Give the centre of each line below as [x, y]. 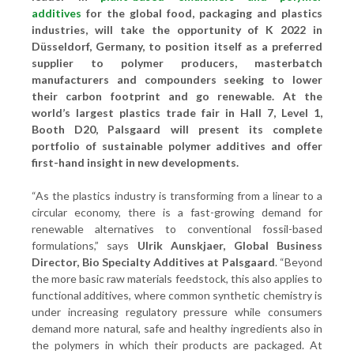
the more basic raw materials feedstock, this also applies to [177, 279]
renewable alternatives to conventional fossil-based [177, 229]
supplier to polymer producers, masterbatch [177, 63]
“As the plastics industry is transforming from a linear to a [177, 196]
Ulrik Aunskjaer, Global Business [230, 245]
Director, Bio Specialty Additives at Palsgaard [153, 262]
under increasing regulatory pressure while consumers [177, 312]
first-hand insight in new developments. [135, 162]
